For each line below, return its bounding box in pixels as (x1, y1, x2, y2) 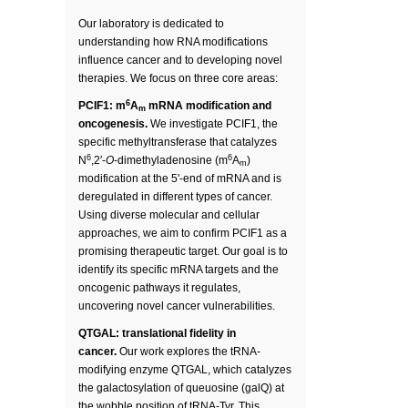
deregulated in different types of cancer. (78, 190, 272, 203)
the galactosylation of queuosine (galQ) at (78, 382, 284, 394)
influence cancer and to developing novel (78, 54, 282, 66)
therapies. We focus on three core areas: (78, 72, 280, 85)
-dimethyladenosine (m (114, 154, 228, 167)
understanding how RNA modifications (78, 36, 268, 48)
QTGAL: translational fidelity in (78, 327, 236, 340)
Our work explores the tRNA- (117, 345, 260, 358)
